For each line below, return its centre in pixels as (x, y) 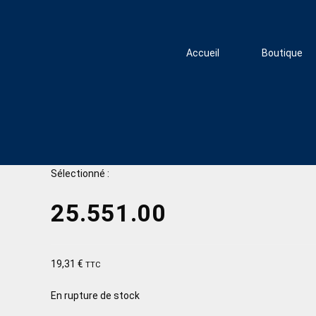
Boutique (282, 53)
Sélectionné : (80, 174)
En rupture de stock (95, 296)
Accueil (203, 53)
